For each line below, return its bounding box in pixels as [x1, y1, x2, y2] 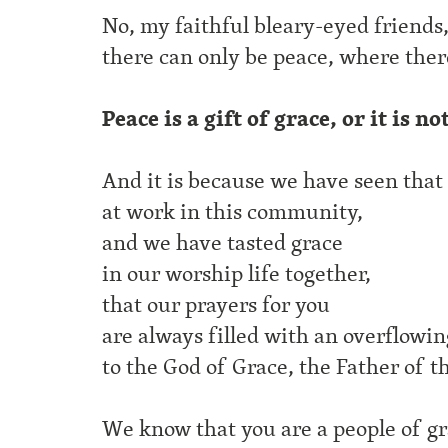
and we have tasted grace [102, 226, 343, 260]
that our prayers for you [102, 288, 330, 322]
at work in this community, [102, 195, 363, 229]
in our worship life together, [102, 257, 371, 291]
